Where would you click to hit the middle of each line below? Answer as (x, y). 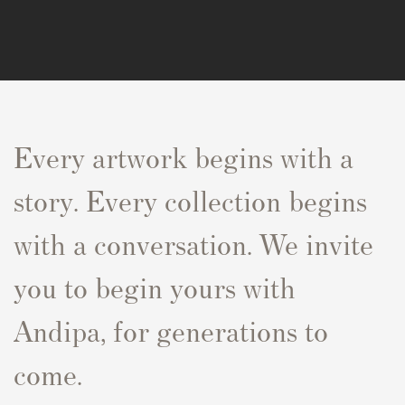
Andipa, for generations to (171, 329)
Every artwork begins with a (184, 155)
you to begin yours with (155, 286)
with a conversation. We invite (193, 242)
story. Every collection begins (190, 199)
